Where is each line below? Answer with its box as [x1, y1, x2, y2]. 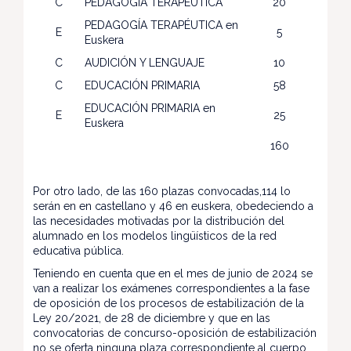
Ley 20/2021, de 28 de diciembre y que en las [33, 312, 270, 324]
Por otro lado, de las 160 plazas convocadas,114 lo [33, 185, 291, 197]
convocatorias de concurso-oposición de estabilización [33, 327, 317, 339]
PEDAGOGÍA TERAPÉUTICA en [85, 19, 238, 31]
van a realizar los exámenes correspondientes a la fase [33, 282, 309, 295]
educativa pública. [33, 244, 124, 257]
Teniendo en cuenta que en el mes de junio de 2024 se [33, 267, 313, 280]
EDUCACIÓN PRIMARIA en [85, 102, 215, 114]
